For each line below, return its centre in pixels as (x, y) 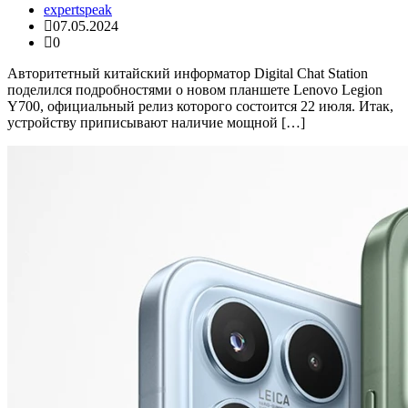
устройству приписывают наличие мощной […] (156, 123)
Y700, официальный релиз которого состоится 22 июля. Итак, (200, 107)
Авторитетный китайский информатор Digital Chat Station (188, 74)
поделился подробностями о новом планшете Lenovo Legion (195, 90)
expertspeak (78, 10)
